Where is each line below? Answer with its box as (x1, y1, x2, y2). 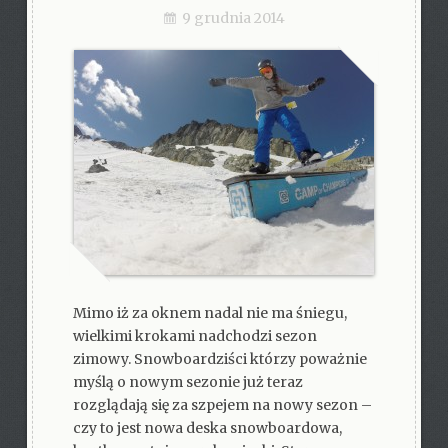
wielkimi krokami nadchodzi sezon (72, 327, 317, 345)
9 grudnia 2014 (181, 9, 285, 27)
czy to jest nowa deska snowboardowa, (72, 419, 342, 437)
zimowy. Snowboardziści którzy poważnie (72, 350, 367, 368)
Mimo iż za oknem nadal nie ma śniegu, (72, 304, 347, 322)
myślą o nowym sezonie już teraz (72, 373, 303, 391)
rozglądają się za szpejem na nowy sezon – (72, 396, 372, 414)
